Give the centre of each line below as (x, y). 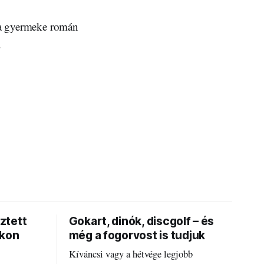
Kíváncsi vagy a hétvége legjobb (131, 254)
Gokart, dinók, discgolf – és (141, 222)
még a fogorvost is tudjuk (137, 236)
